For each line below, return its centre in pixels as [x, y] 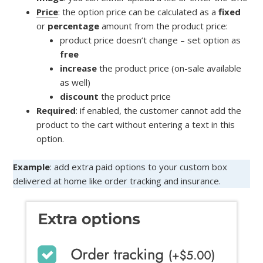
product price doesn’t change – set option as [151, 40]
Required [56, 111]
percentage [75, 26]
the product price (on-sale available [171, 68]
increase [80, 68]
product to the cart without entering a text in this [136, 125]
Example [32, 167]
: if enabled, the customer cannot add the [159, 111]
